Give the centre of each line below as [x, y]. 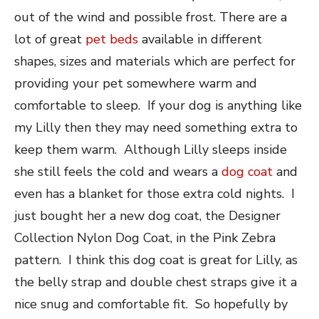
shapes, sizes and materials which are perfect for [155, 61]
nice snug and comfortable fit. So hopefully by [151, 304]
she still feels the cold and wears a [118, 171]
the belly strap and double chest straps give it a [156, 282]
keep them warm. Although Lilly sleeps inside [151, 149]
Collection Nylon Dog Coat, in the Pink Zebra [145, 237]
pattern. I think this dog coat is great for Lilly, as [156, 260]
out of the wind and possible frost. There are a [151, 17]
